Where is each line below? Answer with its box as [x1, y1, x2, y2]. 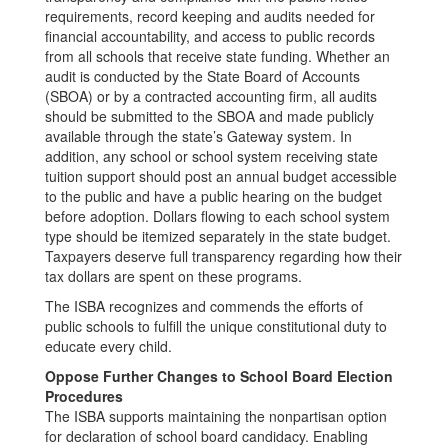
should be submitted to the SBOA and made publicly [45, 106, 374, 126]
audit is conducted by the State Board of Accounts [45, 66, 360, 86]
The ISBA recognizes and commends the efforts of [45, 296, 363, 316]
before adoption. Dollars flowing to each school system [45, 206, 390, 226]
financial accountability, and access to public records [45, 26, 375, 46]
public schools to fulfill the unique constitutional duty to [45, 316, 387, 336]
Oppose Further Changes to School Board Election [45, 366, 393, 386]
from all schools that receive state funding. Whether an [45, 46, 390, 66]
